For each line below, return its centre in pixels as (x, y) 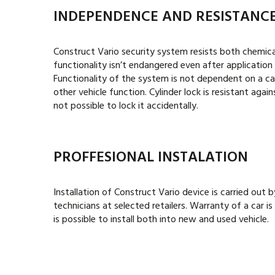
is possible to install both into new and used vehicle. (161, 220)
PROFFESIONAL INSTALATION (151, 158)
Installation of (84, 193)
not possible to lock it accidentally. (127, 106)
